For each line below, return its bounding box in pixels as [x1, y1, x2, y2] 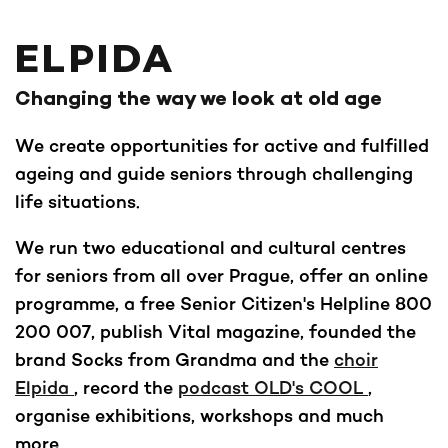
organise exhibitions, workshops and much [15, 404, 384, 427]
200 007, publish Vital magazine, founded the [15, 320, 416, 343]
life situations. [15, 190, 140, 213]
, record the [74, 376, 178, 399]
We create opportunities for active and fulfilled [15, 134, 429, 157]
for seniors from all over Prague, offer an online [15, 264, 428, 287]
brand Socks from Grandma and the [15, 348, 334, 371]
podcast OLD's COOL [178, 376, 368, 399]
